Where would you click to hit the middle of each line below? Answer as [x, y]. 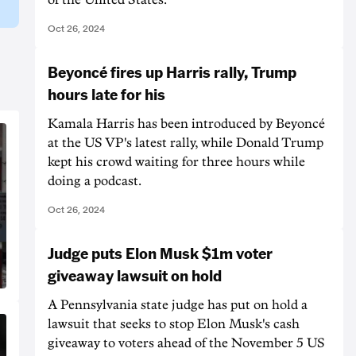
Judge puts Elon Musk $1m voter [160, 252]
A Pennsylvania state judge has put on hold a [178, 305]
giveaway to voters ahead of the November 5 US [186, 343]
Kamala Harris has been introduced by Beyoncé [186, 124]
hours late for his [106, 93]
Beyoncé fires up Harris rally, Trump [172, 71]
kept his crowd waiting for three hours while [176, 162]
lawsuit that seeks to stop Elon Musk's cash [174, 324]
